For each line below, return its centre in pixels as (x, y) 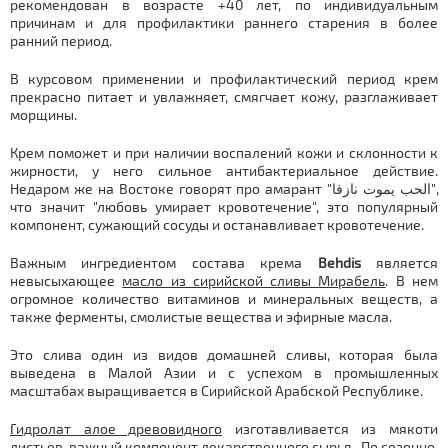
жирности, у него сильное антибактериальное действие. (224, 170)
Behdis (331, 262)
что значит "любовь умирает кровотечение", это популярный (224, 206)
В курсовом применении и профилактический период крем (224, 78)
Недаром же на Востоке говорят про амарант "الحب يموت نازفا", (171, 188)
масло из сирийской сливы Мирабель (254, 280)
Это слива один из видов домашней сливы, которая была (224, 354)
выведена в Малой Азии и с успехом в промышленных (224, 372)
